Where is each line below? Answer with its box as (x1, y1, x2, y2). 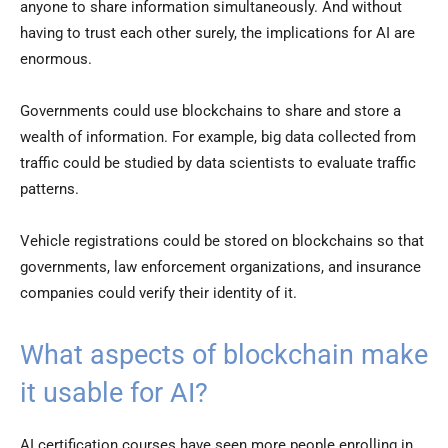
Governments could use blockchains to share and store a (20, 102, 401, 121)
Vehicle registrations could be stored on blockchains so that (20, 232, 424, 251)
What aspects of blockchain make (20, 339, 428, 372)
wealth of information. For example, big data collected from (20, 128, 416, 147)
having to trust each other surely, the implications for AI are (20, 24, 415, 43)
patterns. (20, 180, 79, 199)
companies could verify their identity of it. (20, 284, 297, 303)
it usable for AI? (20, 377, 208, 410)
